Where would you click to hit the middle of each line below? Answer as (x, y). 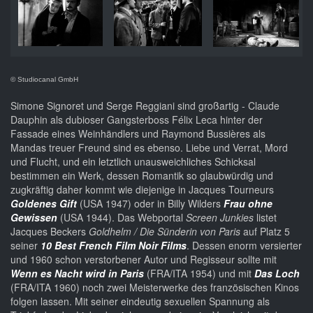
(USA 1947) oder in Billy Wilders (150, 204)
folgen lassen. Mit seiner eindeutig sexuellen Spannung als (140, 301)
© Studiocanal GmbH (44, 80)
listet (265, 218)
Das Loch (277, 274)
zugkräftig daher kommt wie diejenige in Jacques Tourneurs (142, 190)
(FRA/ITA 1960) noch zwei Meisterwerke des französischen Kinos (155, 287)
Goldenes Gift (44, 204)
